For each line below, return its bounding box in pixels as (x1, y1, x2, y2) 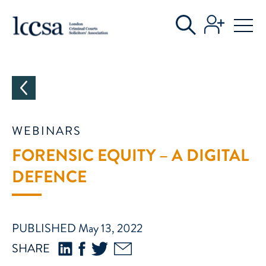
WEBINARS (12, 122, 81, 140)
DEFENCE (12, 165, 87, 189)
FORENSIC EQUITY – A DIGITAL (12, 144, 249, 167)
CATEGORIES (24, 10, 106, 30)
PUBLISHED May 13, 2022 (12, 220, 142, 237)
